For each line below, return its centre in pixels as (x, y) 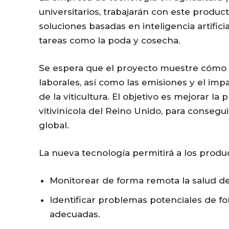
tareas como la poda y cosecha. (110, 40)
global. (54, 125)
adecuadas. (75, 214)
